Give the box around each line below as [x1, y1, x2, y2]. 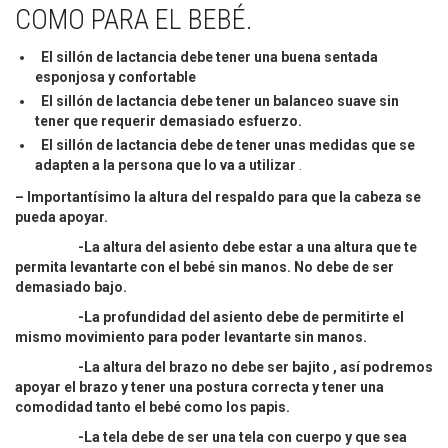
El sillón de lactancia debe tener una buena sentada [41, 49, 378, 65]
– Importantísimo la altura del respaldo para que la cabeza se [15, 189, 421, 205]
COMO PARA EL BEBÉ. [15, 3, 253, 36]
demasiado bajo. [15, 279, 127, 295]
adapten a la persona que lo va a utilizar [35, 157, 296, 173]
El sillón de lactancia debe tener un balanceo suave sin [35, 93, 399, 109]
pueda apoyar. [15, 209, 108, 225]
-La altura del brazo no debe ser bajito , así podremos [15, 359, 433, 375]
